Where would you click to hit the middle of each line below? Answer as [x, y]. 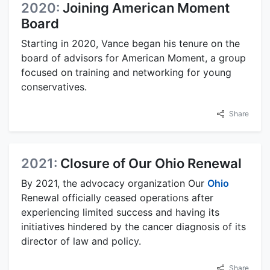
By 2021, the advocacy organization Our [114, 184]
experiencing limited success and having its [120, 212]
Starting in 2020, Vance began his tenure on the [130, 44]
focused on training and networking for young [126, 73]
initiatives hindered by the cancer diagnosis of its [133, 227]
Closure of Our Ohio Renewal [151, 164]
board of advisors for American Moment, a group [133, 58]
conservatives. [54, 87]
